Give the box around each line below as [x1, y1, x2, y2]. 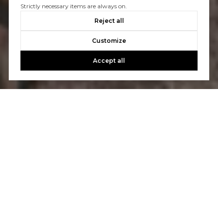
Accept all [93, 57, 125, 65]
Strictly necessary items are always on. [20, 2, 127, 10]
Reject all [94, 17, 124, 25]
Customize [92, 37, 126, 45]
